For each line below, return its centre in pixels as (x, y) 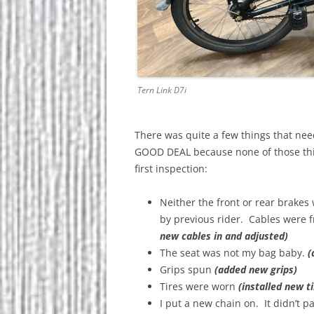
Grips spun (186, 269)
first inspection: (171, 168)
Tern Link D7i (162, 90)
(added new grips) (254, 269)
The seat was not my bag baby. (234, 252)
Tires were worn (199, 286)
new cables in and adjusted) (224, 235)
